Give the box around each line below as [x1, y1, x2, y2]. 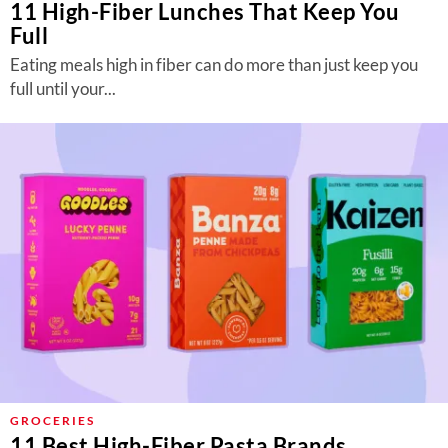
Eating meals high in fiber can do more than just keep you [10, 54, 418, 75]
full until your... [10, 78, 116, 99]
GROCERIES [10, 413, 95, 428]
